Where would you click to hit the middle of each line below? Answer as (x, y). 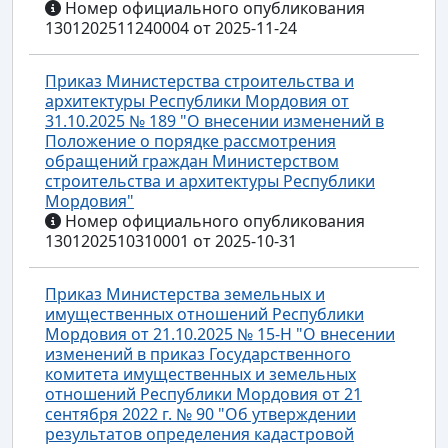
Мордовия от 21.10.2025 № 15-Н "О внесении (220, 333)
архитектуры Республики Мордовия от (197, 100)
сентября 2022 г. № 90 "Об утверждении (200, 413)
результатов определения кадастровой (199, 433)
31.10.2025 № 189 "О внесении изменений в (214, 120)
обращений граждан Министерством (192, 160)
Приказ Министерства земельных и (185, 293)
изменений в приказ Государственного (198, 353)
